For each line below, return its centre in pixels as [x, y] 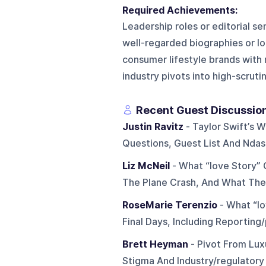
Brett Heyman [155, 244]
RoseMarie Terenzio [170, 205]
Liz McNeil [146, 166]
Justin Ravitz [153, 126]
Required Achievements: [182, 10]
